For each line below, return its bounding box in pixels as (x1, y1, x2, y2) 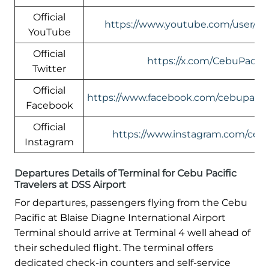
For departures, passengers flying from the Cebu (14, 196, 247, 208)
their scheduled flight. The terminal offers (14, 241, 213, 253)
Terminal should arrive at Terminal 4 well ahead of (14, 226, 250, 238)
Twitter (32, 62, 66, 74)
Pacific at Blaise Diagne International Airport (14, 211, 226, 223)
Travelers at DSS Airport (14, 178, 126, 190)
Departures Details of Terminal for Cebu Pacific (14, 167, 237, 179)
